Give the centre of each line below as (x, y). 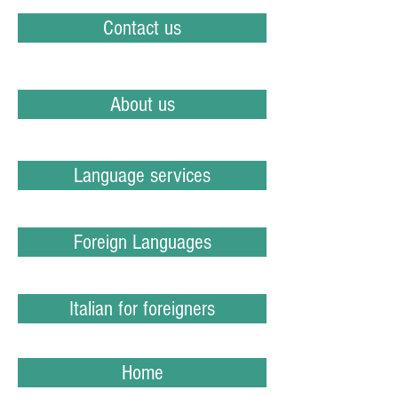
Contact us (142, 28)
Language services (142, 175)
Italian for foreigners (142, 309)
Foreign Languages (142, 242)
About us (142, 104)
